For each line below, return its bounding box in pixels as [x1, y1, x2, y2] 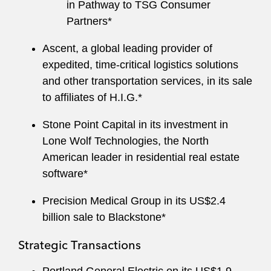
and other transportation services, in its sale [42, 75, 252, 87]
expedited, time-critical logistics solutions [42, 59, 238, 71]
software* [42, 168, 88, 180]
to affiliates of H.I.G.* [42, 91, 142, 103]
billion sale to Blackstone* [42, 211, 166, 223]
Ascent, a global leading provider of [42, 42, 212, 54]
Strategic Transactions [18, 237, 141, 252]
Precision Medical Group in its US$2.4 [42, 195, 226, 207]
